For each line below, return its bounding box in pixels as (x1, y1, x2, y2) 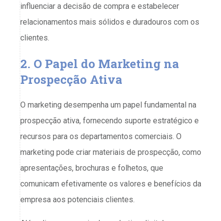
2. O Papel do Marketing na (20, 56, 179, 72)
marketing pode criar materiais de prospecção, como (20, 147, 201, 157)
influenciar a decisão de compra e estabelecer (20, 1, 179, 11)
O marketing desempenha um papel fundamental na (20, 100, 196, 110)
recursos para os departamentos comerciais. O (20, 132, 182, 142)
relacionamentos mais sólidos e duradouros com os (20, 17, 199, 27)
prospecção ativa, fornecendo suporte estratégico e (20, 116, 199, 126)
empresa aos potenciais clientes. (20, 195, 135, 205)
